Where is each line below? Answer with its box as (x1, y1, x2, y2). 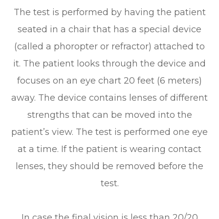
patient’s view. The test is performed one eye (11, 126, 208, 137)
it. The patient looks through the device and (13, 58, 206, 69)
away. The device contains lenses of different (11, 92, 208, 103)
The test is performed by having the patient (13, 6, 206, 18)
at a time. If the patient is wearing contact (18, 143, 201, 154)
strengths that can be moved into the (27, 109, 192, 120)
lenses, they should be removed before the (16, 160, 203, 172)
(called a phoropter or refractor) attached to (14, 41, 205, 52)
